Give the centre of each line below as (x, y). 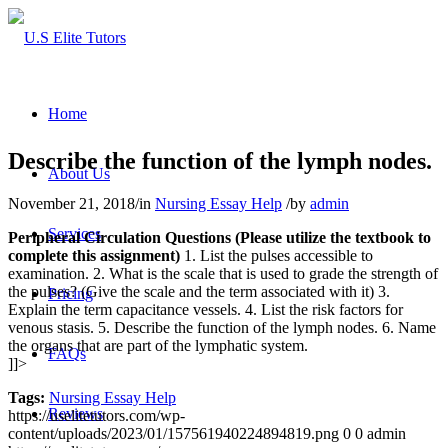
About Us (79, 173)
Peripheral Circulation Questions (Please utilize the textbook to (219, 237)
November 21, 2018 (71, 203)
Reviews (75, 413)
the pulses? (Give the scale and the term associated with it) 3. (199, 291)
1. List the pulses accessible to (276, 255)
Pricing (70, 293)
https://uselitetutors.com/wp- (96, 415)
